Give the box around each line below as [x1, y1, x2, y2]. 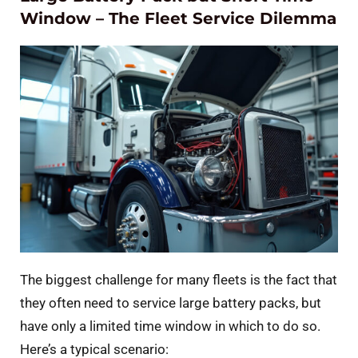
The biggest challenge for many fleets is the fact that [20, 272, 337, 288]
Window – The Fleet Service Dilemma [20, 9, 336, 29]
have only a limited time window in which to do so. [20, 318, 320, 335]
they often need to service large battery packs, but [20, 295, 321, 312]
